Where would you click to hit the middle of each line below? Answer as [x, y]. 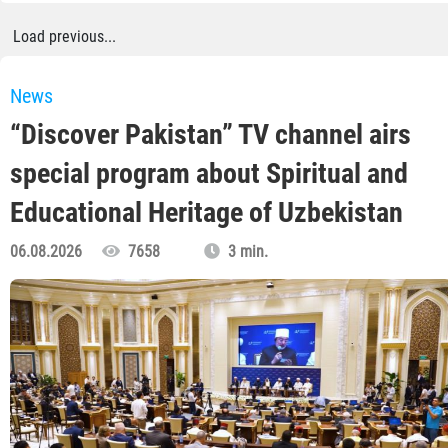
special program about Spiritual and [209, 174]
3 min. [244, 252]
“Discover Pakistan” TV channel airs [210, 135]
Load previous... [64, 37]
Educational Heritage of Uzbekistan [206, 213]
